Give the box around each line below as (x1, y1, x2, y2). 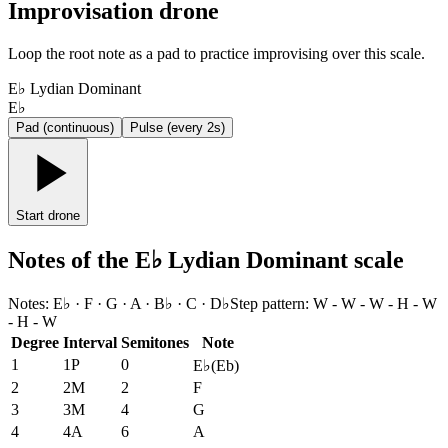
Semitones (121, 333, 189, 351)
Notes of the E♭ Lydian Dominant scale (8, 247, 404, 273)
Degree (11, 333, 59, 351)
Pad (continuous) (16, 120, 114, 136)
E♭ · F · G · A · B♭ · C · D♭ (53, 294, 230, 312)
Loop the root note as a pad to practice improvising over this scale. (8, 45, 425, 63)
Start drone (16, 208, 80, 224)
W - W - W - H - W (313, 294, 437, 312)
